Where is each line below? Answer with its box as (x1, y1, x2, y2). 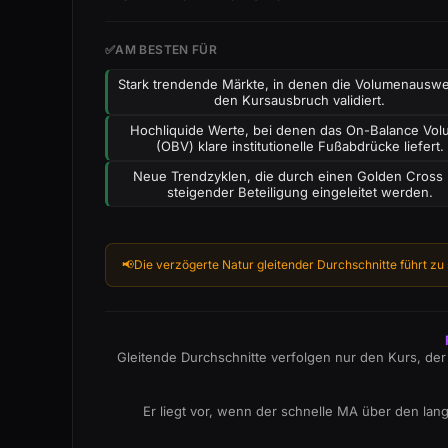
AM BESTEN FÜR (115, 42, 218, 57)
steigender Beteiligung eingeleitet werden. (166, 184, 433, 200)
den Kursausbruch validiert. (214, 92, 386, 108)
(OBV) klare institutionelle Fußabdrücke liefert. (155, 138, 444, 154)
